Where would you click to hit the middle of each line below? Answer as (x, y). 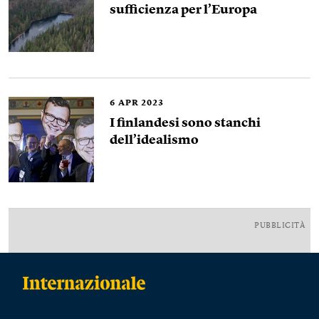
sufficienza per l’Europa (184, 10)
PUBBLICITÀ (279, 226)
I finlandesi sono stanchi (185, 123)
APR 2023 (141, 103)
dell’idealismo (154, 140)
